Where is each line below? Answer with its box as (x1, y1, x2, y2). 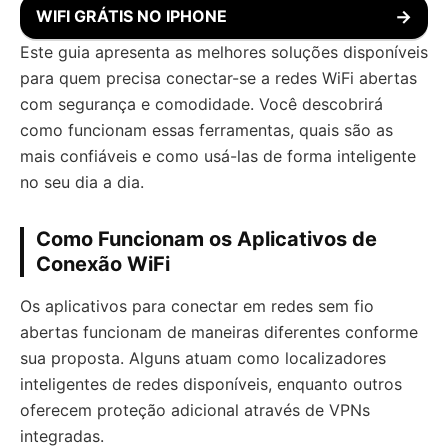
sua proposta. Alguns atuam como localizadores (20, 348, 386, 368)
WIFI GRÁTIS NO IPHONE (36, 6, 227, 26)
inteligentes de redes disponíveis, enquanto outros (20, 374, 402, 394)
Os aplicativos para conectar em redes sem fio (20, 296, 374, 316)
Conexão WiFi (36, 252, 170, 276)
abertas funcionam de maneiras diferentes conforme (20, 322, 418, 342)
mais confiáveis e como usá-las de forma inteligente (20, 146, 416, 166)
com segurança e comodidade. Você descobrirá (20, 94, 383, 114)
